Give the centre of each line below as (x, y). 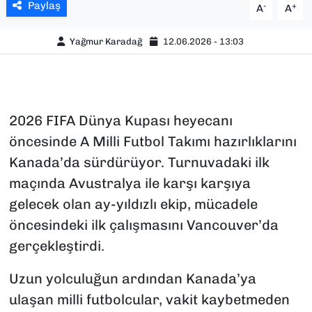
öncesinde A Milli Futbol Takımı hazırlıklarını (153, 142)
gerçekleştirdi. (56, 246)
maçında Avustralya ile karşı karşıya (130, 184)
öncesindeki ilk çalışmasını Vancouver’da (143, 225)
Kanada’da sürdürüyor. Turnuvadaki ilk (139, 163)
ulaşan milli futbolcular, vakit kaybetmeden (149, 300)
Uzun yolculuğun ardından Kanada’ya (132, 279)
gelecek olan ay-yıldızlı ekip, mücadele (133, 204)
